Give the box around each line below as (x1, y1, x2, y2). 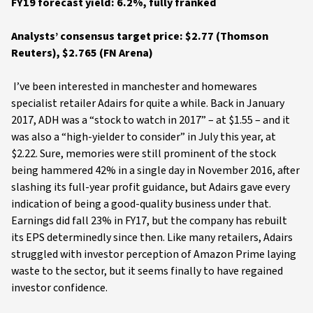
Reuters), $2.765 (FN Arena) (11, 45, 153, 61)
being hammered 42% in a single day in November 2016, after (11, 163, 300, 178)
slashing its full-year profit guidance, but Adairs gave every (11, 180, 290, 195)
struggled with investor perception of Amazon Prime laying (11, 247, 296, 262)
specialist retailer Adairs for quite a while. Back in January (11, 96, 284, 111)
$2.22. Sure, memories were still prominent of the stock (11, 146, 276, 161)
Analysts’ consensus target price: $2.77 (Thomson (11, 29, 268, 44)
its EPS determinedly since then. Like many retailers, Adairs (11, 230, 293, 245)
